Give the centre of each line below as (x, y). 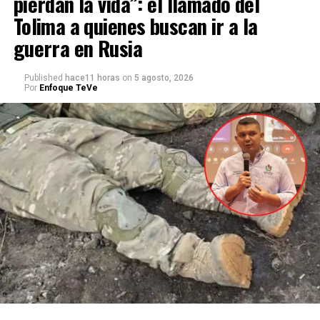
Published (43, 78)
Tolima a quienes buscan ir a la (135, 26)
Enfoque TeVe (68, 88)
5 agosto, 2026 (164, 78)
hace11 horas (92, 78)
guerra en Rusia (78, 48)
